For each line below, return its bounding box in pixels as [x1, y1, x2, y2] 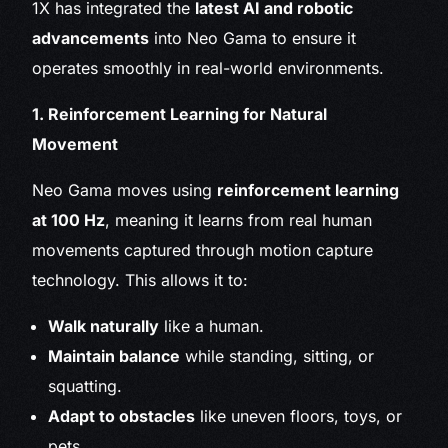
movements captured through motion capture [32, 240, 374, 261]
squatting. [48, 376, 123, 397]
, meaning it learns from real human [105, 210, 373, 231]
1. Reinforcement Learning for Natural [32, 104, 328, 125]
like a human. [159, 316, 265, 337]
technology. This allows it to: [32, 270, 249, 291]
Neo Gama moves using [32, 180, 218, 201]
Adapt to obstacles [48, 406, 196, 427]
